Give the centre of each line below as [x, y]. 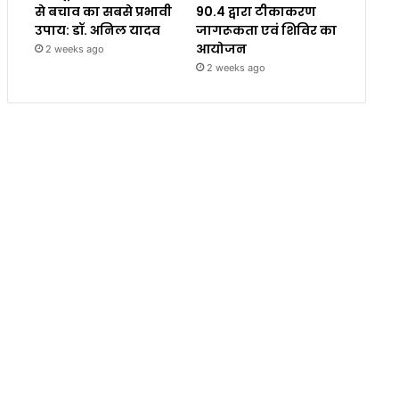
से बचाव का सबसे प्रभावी [103, 11]
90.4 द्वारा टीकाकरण [256, 11]
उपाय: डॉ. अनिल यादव [97, 30]
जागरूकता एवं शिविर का [266, 30]
